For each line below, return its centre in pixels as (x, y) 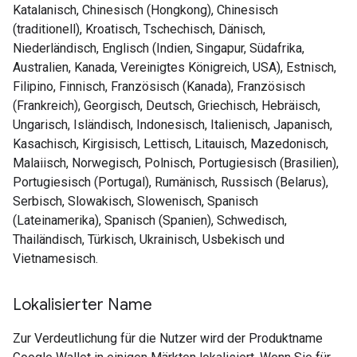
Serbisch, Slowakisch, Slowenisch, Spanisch (135, 201)
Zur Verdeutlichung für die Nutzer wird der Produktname (168, 338)
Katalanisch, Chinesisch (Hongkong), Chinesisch (145, 10)
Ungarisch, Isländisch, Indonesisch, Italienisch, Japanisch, (173, 125)
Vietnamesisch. (55, 259)
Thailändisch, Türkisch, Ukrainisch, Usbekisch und (149, 239)
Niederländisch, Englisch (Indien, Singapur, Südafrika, (159, 48)
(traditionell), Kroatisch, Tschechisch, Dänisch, (139, 29)
